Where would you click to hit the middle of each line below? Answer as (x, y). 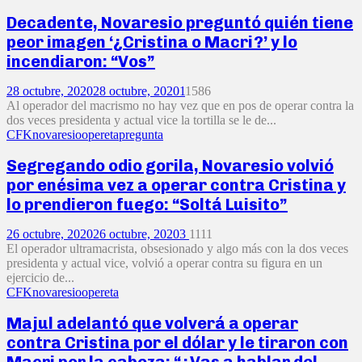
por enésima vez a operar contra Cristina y (176, 185)
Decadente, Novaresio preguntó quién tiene (180, 22)
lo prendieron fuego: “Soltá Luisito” (147, 204)
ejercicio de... (40, 278)
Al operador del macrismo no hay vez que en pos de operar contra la (180, 106)
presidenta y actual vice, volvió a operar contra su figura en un (164, 263)
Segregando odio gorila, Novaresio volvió (170, 165)
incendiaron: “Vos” (81, 61)
